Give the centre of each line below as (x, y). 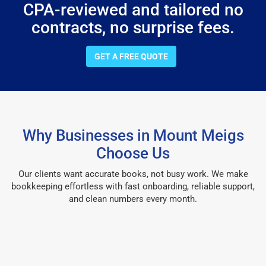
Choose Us (133, 153)
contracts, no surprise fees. (133, 27)
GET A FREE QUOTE (131, 56)
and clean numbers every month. (133, 199)
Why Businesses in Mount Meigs (133, 135)
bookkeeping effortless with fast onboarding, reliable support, (133, 186)
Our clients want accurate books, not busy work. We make (133, 174)
